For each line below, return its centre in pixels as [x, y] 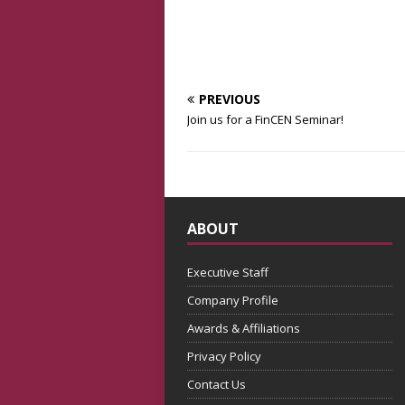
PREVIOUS [230, 99]
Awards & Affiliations [244, 328]
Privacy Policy [224, 356]
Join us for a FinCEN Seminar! [265, 119]
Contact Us [217, 384]
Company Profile [233, 300]
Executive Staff [228, 272]
